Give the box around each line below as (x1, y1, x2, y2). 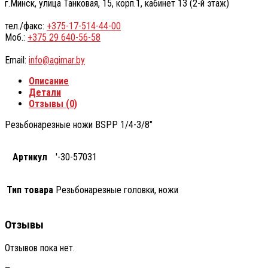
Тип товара (7, 184, 53, 196)
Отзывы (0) (29, 98, 77, 109)
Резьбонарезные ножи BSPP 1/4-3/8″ (5, 118, 153, 130)
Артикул (13, 151, 47, 163)
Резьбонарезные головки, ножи (56, 184, 178, 196)
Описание (29, 75, 69, 87)
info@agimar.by (29, 54, 85, 66)
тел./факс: (5, 20, 47, 32)
